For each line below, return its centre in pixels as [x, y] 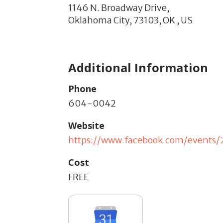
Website [86, 125]
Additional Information [138, 67]
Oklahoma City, [100, 20]
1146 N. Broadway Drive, [119, 8]
